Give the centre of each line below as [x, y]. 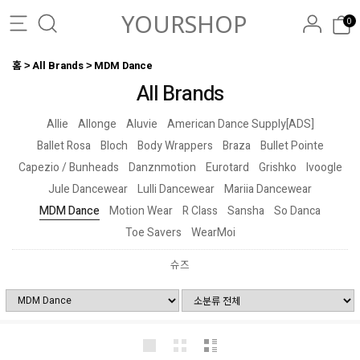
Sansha [246, 211]
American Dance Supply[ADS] [240, 124]
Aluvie [141, 124]
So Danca [297, 211]
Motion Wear [141, 211]
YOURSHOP [184, 24]
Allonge [97, 124]
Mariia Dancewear [268, 189]
